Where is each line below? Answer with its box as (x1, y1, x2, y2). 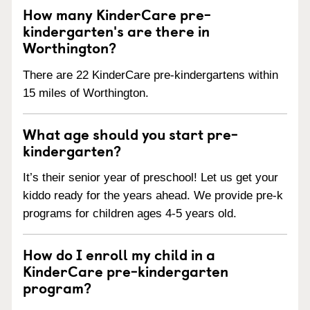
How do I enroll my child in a (23, 243, 215, 266)
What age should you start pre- (23, 122, 238, 145)
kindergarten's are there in (23, 19, 210, 42)
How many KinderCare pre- (23, 2, 211, 25)
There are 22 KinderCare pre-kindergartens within (23, 68, 278, 82)
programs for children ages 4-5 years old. (23, 207, 237, 221)
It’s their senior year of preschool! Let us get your (23, 171, 278, 185)
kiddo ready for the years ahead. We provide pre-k (23, 189, 283, 203)
